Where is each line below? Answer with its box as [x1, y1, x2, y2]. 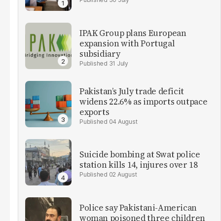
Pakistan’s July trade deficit [79, 85, 184, 97]
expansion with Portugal [79, 37, 175, 49]
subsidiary [79, 47, 120, 60]
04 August [109, 117, 138, 125]
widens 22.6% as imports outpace [79, 95, 208, 108]
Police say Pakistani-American [79, 201, 197, 214]
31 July [109, 59, 128, 67]
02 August [109, 171, 137, 179]
